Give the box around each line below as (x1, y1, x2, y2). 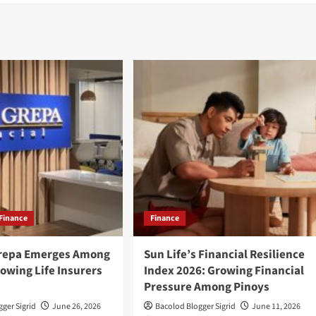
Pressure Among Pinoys (143, 279, 272, 296)
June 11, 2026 (251, 300, 300, 313)
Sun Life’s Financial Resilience (143, 246, 305, 264)
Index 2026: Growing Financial (143, 262, 304, 280)
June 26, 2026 (52, 300, 102, 313)
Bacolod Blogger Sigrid (154, 300, 236, 313)
